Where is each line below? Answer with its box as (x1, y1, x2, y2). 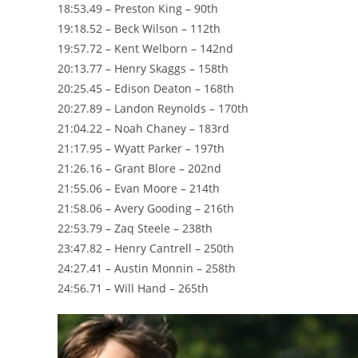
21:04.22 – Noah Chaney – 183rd (58, 120, 229, 136)
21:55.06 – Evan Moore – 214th (58, 180, 220, 196)
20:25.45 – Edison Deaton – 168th (58, 80, 234, 96)
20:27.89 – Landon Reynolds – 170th (58, 100, 249, 116)
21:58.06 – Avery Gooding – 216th (58, 200, 234, 216)
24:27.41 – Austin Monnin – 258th (58, 260, 236, 276)
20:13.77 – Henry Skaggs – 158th (58, 60, 229, 76)
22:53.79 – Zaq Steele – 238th (58, 220, 213, 236)
